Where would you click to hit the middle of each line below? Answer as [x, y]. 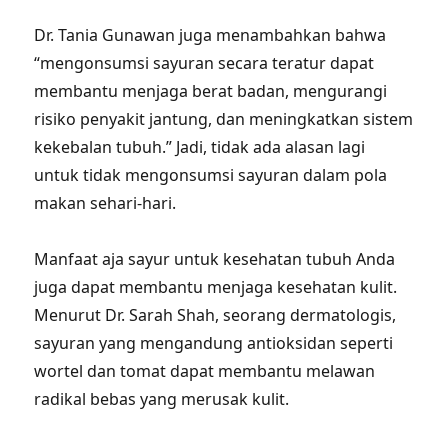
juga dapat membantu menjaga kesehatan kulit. [216, 287]
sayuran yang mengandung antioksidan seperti [214, 343]
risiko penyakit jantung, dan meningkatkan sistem [224, 119]
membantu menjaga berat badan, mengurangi [211, 91]
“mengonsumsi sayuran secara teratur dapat [204, 63]
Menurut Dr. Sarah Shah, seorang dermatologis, [215, 315]
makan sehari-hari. [105, 203]
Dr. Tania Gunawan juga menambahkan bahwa [210, 35]
